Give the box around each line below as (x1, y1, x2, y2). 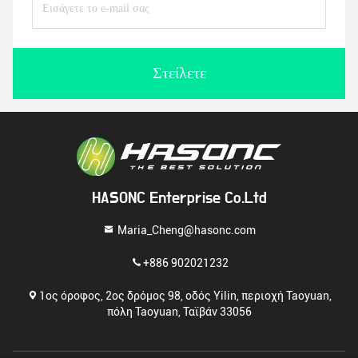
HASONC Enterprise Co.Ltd (91, 190, 267, 206)
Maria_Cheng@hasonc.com (115, 223, 256, 236)
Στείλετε (152, 66, 206, 82)
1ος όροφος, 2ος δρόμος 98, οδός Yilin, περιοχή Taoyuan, (39, 288, 332, 301)
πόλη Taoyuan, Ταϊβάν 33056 (106, 304, 252, 317)
